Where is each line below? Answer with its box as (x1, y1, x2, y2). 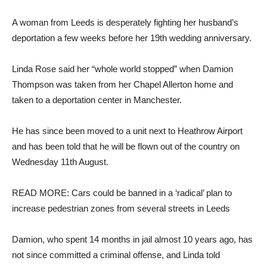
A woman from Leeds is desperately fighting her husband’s (12, 17, 238, 27)
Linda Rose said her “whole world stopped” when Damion (12, 63, 233, 74)
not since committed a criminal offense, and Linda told (12, 249, 220, 260)
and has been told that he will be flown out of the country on (12, 141, 240, 151)
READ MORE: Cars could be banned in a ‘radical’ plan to (12, 187, 232, 198)
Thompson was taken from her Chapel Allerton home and (12, 79, 233, 89)
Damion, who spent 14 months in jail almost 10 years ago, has (12, 234, 253, 244)
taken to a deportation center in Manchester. (12, 94, 182, 105)
